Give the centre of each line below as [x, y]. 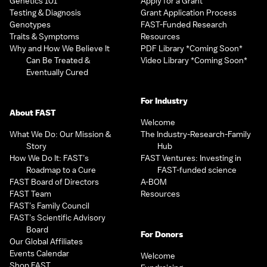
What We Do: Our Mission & [60, 134]
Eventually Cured [57, 72]
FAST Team [30, 194]
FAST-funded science [197, 170]
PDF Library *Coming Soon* [192, 48]
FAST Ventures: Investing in [191, 158]
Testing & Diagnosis [45, 13]
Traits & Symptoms [44, 36]
